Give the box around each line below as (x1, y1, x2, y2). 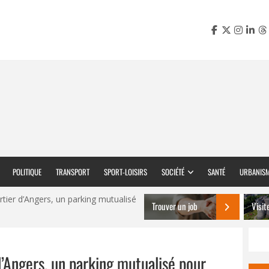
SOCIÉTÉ (162, 166, 184, 178)
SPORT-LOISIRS (104, 166, 147, 178)
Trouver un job (152, 199, 198, 213)
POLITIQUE (13, 166, 41, 178)
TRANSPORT (56, 166, 89, 178)
